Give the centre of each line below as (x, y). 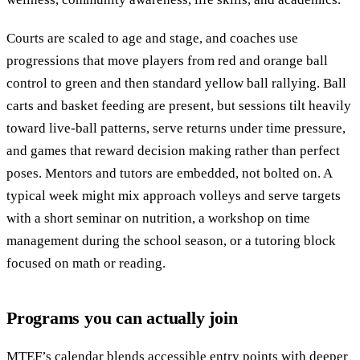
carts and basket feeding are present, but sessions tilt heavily (179, 105)
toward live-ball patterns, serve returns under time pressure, (176, 128)
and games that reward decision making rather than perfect (173, 150)
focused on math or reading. (86, 263)
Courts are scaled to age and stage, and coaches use (152, 38)
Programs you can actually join (122, 317)
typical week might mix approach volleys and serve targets (174, 195)
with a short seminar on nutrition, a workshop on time (158, 218)
